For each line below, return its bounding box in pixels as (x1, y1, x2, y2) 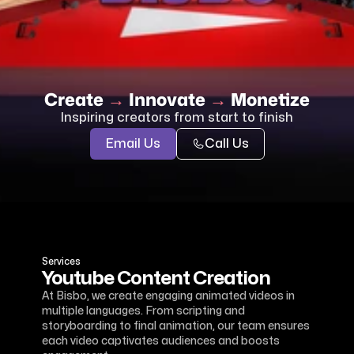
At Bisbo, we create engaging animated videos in (42, 291, 295, 301)
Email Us (105, 137, 160, 150)
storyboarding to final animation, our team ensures (42, 321, 310, 331)
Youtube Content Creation (42, 269, 270, 288)
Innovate (125, 87, 209, 111)
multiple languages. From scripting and (42, 306, 245, 316)
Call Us (204, 137, 249, 150)
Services (42, 257, 81, 266)
